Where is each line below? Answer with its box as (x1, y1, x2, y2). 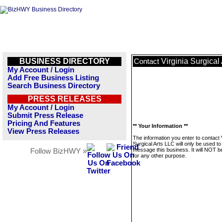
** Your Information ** (133, 123, 188, 129)
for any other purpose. (133, 153, 186, 159)
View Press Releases (7, 127, 79, 135)
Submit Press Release (7, 111, 83, 119)
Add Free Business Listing (7, 74, 99, 82)
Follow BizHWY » (30, 147, 87, 155)
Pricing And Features (7, 119, 80, 127)
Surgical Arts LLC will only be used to (133, 141, 221, 147)
